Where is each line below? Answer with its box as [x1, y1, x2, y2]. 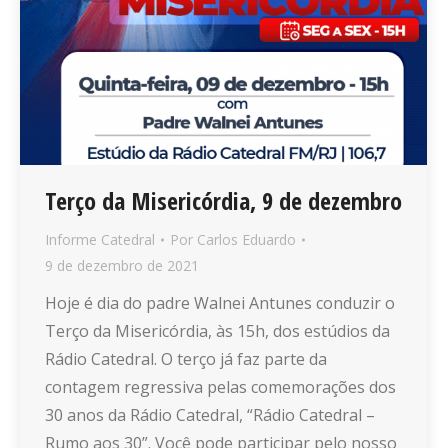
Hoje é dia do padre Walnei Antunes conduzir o [45, 292, 395, 315]
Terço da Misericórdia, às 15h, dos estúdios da [45, 320, 390, 343]
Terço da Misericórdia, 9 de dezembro [45, 184, 402, 218]
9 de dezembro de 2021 [45, 256, 199, 276]
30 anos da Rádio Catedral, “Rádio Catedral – [45, 404, 375, 427]
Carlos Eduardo [197, 230, 296, 250]
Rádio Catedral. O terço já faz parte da [45, 348, 327, 371]
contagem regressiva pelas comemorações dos [45, 376, 396, 399]
